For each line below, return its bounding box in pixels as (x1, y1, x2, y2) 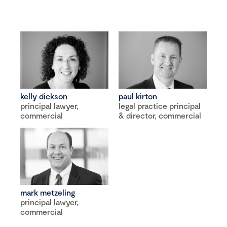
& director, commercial (118, 110, 201, 120)
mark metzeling (20, 187, 75, 197)
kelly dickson (20, 91, 67, 101)
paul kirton (118, 91, 157, 101)
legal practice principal (118, 100, 201, 110)
